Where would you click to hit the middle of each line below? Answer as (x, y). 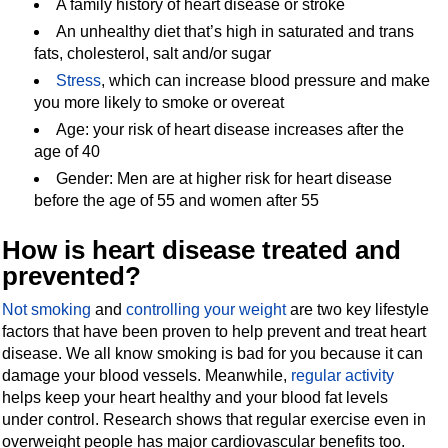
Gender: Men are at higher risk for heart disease (224, 178)
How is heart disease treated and (202, 249)
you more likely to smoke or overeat (159, 102)
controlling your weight (206, 309)
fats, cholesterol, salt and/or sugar (153, 53)
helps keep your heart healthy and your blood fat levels (195, 397)
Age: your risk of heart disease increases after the (230, 129)
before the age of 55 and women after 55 (177, 200)
